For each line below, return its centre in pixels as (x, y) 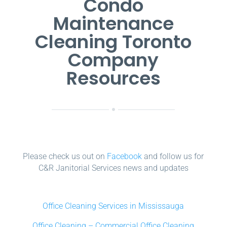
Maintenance (113, 24)
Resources (113, 79)
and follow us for (173, 157)
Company (113, 60)
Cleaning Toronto (113, 42)
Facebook (125, 157)
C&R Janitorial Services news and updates (113, 168)
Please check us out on (65, 157)
